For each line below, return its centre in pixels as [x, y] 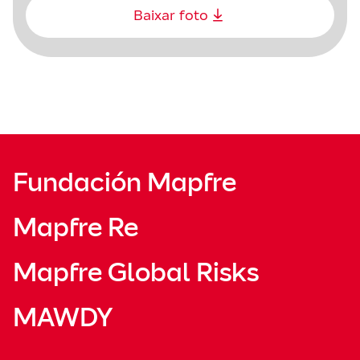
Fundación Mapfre [125, 182]
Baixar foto [170, 15]
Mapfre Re [76, 227]
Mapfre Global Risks [136, 272]
